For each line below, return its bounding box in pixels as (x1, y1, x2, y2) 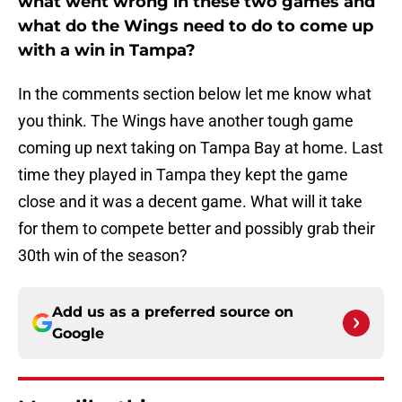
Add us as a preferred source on (52, 303, 293, 321)
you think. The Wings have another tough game (18, 111, 354, 131)
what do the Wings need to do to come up (18, 16, 373, 37)
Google (52, 325, 104, 343)
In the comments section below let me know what (18, 84, 371, 104)
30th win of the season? (18, 246, 188, 266)
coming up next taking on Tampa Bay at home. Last (18, 138, 383, 158)
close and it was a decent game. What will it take (18, 192, 363, 212)
